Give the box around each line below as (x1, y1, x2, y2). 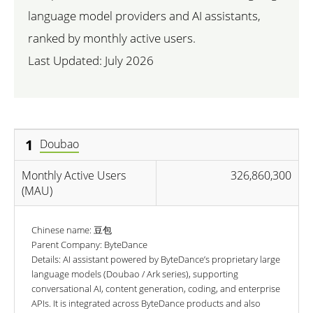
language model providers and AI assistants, (28, 7, 261, 24)
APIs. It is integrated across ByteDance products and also (31, 296, 261, 310)
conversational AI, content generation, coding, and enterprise (31, 282, 280, 295)
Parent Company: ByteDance (31, 238, 147, 251)
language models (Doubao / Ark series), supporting (31, 267, 238, 280)
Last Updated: (28, 52, 105, 68)
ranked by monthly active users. (28, 29, 196, 46)
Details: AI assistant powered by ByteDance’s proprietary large (31, 252, 280, 265)
